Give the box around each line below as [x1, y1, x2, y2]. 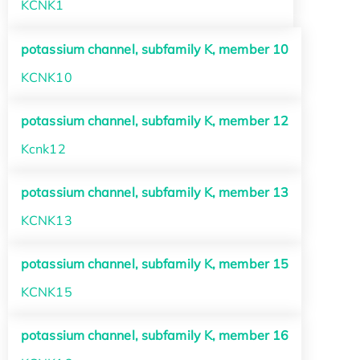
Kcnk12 [21, 140, 66, 157]
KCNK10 [21, 68, 72, 85]
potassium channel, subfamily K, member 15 [21, 256, 289, 272]
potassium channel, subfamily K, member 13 [21, 183, 289, 200]
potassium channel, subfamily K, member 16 [21, 327, 289, 344]
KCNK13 [21, 211, 72, 228]
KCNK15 [21, 284, 72, 301]
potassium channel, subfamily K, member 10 [21, 40, 289, 57]
